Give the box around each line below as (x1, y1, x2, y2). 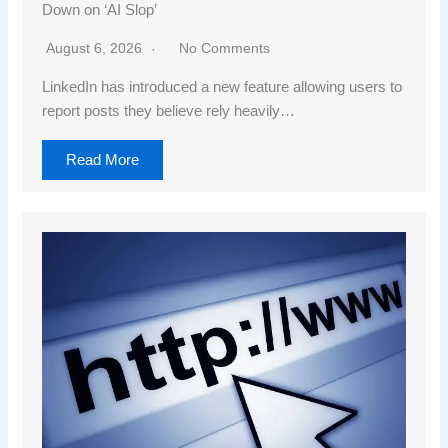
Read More (66, 152, 140, 169)
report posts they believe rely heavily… (42, 103, 296, 120)
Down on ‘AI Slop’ (42, 2, 158, 19)
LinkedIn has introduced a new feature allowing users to (42, 79, 403, 96)
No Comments (179, 40, 271, 57)
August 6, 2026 (46, 40, 147, 57)
